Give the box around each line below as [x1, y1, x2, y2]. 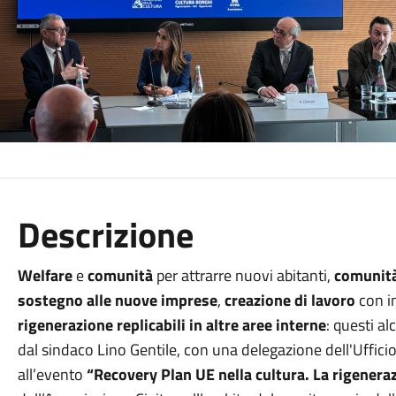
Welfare [17, 263, 72, 287]
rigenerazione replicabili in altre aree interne [17, 313, 326, 337]
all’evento [17, 362, 87, 386]
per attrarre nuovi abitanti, [152, 263, 334, 287]
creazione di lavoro [220, 288, 355, 312]
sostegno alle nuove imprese [17, 288, 217, 312]
